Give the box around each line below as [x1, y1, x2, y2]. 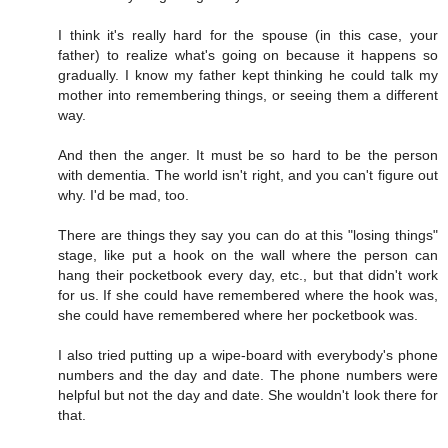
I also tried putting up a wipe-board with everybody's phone [58, 346, 438, 363]
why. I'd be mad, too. [58, 186, 189, 203]
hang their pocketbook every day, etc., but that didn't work [58, 266, 438, 283]
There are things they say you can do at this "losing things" [58, 226, 438, 243]
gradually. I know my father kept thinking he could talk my [58, 66, 438, 83]
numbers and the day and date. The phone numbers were [58, 366, 438, 383]
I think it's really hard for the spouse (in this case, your [58, 26, 438, 43]
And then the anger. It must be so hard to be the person [58, 146, 438, 163]
